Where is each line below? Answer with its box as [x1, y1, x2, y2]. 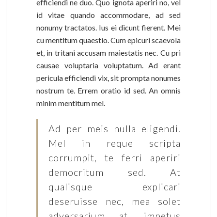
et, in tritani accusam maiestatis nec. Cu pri [36, 47, 181, 57]
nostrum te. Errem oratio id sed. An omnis [36, 85, 181, 95]
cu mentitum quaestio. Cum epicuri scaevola [36, 35, 181, 45]
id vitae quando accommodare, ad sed [36, 10, 181, 19]
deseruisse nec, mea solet [48, 195, 181, 207]
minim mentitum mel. [36, 98, 105, 108]
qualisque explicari [48, 180, 181, 192]
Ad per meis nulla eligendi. [48, 122, 181, 134]
